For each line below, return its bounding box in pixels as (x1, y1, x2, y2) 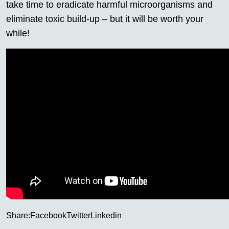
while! (6, 28, 30, 38)
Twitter (66, 211, 90, 220)
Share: (6, 211, 30, 220)
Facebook (30, 211, 66, 220)
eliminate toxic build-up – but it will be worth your (6, 13, 203, 24)
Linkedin (90, 211, 122, 220)
